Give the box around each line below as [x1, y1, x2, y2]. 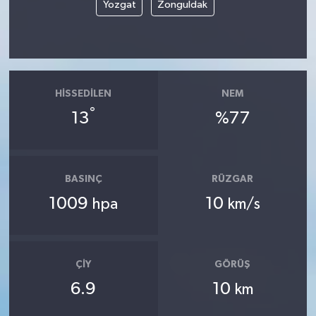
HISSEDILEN [55, 89, 112, 99]
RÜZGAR [212, 174, 254, 184]
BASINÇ [64, 174, 102, 184]
